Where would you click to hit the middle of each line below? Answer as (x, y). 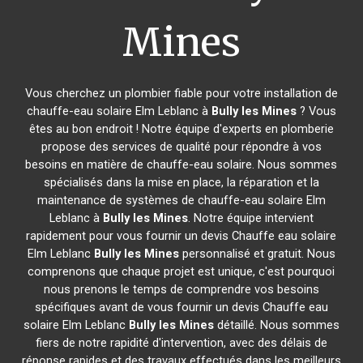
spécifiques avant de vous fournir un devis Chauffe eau (181, 307)
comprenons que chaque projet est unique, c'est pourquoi (181, 271)
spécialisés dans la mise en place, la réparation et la (181, 182)
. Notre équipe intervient (250, 218)
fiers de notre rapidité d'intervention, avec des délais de (181, 343)
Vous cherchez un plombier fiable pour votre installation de (181, 93)
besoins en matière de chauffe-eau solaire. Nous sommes (181, 164)
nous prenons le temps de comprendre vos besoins (181, 289)
